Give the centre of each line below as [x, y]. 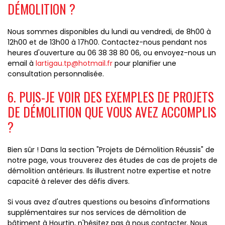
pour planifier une [144, 63]
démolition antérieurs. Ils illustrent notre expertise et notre [109, 171]
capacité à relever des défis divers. [69, 181]
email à [22, 63]
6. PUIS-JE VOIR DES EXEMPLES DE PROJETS [111, 97]
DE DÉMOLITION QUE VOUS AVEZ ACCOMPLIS [112, 112]
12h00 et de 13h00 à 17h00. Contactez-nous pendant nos [107, 42]
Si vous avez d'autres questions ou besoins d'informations [109, 202]
